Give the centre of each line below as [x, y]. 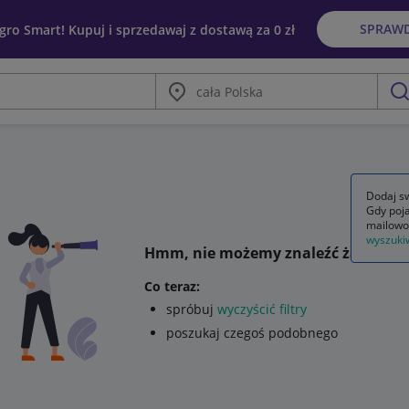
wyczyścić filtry [262, 309]
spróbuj [191, 309]
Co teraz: [172, 286]
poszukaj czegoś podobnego [252, 332]
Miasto [176, 82]
